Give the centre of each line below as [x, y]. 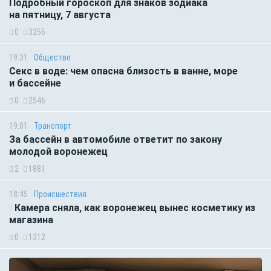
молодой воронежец [58, 152]
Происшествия [60, 194]
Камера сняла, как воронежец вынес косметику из [135, 208]
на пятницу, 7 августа [60, 15]
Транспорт [53, 126]
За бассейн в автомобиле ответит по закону [116, 140]
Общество [52, 58]
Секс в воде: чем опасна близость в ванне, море [123, 71]
